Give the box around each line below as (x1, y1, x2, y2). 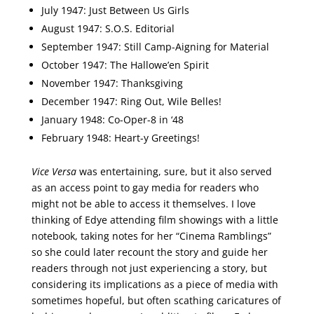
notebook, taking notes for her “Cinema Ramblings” (31, 229, 271, 243)
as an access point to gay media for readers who (31, 181, 259, 194)
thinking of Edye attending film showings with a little (31, 213, 278, 226)
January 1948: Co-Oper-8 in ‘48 (41, 113, 184, 126)
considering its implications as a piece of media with (31, 278, 278, 291)
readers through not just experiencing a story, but (31, 261, 267, 275)
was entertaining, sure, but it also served (76, 165, 272, 178)
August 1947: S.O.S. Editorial (41, 22, 175, 35)
